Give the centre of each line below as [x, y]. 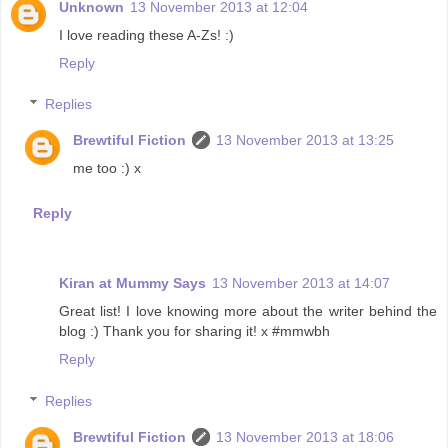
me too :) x [107, 168]
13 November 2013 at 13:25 [305, 140]
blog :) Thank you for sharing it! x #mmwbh [194, 331]
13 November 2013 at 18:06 [305, 436]
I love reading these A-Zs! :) [146, 34]
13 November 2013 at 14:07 [301, 283]
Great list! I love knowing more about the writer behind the [248, 311]
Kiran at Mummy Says [132, 283]
